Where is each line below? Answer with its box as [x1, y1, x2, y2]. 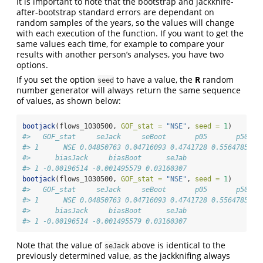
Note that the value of [16, 239, 104, 251]
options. [16, 59, 48, 70]
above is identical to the [129, 239, 225, 251]
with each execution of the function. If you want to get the [16, 27, 244, 39]
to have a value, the [114, 73, 195, 85]
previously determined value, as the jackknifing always [16, 249, 230, 261]
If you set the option [16, 73, 97, 85]
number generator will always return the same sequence [16, 84, 241, 96]
